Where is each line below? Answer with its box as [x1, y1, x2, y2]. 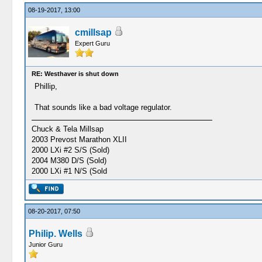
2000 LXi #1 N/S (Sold [31, 167, 107, 175]
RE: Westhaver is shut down [31, 70, 119, 77]
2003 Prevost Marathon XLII [31, 135, 127, 144]
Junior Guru [28, 241, 63, 248]
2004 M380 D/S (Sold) [31, 156, 106, 165]
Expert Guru [74, 40, 110, 47]
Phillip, [34, 82, 57, 91]
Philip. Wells [28, 229, 82, 239]
